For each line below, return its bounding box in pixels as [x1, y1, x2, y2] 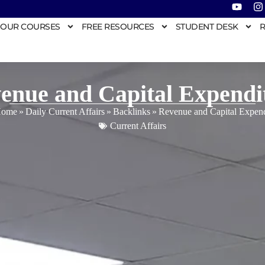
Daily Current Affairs [25, 106, 105, 117]
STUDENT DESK [175, 21, 238, 32]
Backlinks [113, 106, 150, 117]
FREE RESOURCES [81, 21, 154, 32]
